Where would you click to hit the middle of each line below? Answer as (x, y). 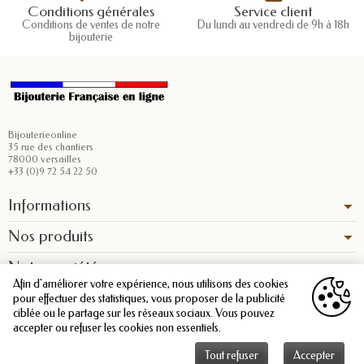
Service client (273, 12)
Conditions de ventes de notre (91, 25)
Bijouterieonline (43, 135)
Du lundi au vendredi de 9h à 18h (273, 25)
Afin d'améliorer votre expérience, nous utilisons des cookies (151, 284)
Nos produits (51, 236)
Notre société (53, 267)
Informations (50, 206)
